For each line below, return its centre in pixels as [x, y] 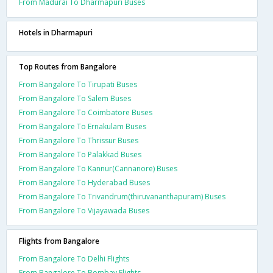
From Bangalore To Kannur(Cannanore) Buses [98, 168]
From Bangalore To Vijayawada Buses [84, 211]
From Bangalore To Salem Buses [75, 98]
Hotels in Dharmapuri [56, 33]
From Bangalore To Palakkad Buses [80, 154]
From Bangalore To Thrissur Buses [79, 140]
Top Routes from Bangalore [68, 67]
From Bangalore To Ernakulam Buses [83, 126]
